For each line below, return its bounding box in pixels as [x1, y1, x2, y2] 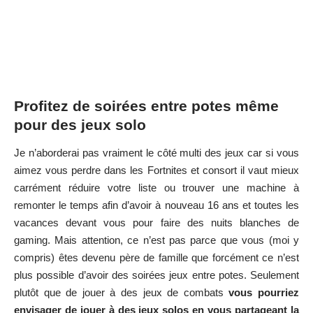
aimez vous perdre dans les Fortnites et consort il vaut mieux [14, 163, 299, 176]
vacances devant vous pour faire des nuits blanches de [14, 216, 299, 228]
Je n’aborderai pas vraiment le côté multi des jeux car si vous [14, 146, 299, 159]
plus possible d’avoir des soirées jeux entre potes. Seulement [14, 268, 299, 281]
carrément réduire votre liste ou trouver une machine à [14, 181, 299, 194]
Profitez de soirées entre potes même [14, 98, 279, 115]
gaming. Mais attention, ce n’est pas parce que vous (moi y [14, 233, 299, 246]
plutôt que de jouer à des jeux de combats [14, 286, 229, 298]
